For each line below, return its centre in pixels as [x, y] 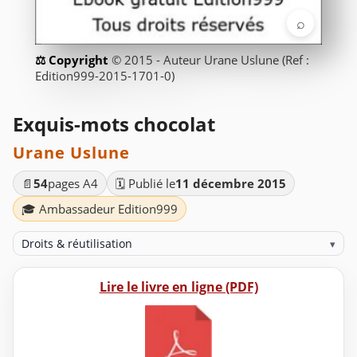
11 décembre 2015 [231, 184]
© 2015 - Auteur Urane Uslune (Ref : [210, 60]
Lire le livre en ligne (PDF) [178, 287]
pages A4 [73, 184]
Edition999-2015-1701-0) [105, 76]
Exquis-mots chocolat [114, 124]
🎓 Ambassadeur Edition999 [100, 209]
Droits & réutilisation [77, 244]
